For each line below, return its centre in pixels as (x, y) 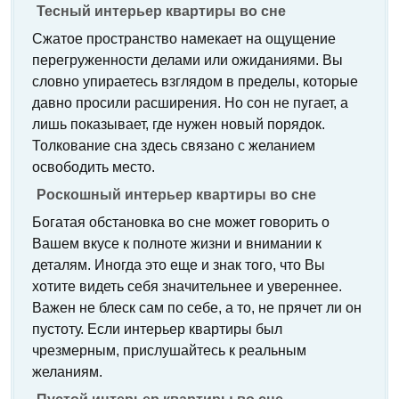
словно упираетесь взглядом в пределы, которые (195, 81)
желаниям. (67, 372)
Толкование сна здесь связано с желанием (174, 146)
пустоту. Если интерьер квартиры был (157, 329)
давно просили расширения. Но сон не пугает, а (190, 103)
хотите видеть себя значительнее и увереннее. (187, 286)
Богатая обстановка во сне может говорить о (181, 222)
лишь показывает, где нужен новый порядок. (179, 124)
